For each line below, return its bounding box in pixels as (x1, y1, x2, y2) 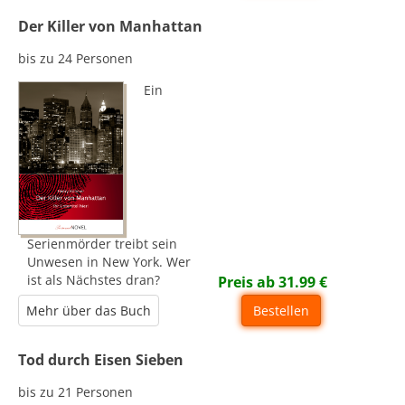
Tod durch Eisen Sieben (18, 350, 184, 371)
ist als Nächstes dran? (27, 271, 161, 289)
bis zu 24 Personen (18, 50, 134, 68)
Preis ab (218, 272, 279, 293)
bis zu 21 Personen (18, 383, 134, 401)
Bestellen (253, 302, 310, 320)
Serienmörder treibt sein (27, 235, 178, 253)
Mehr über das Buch (26, 302, 152, 320)
